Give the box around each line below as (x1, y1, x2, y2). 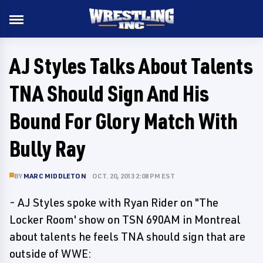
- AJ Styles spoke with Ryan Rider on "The (9, 195, 218, 210)
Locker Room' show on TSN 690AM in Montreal (9, 213, 241, 227)
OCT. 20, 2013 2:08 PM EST (92, 171, 175, 180)
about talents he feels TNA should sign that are (9, 230, 245, 244)
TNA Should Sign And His (9, 79, 209, 107)
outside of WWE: (9, 247, 92, 261)
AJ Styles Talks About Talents (9, 52, 253, 79)
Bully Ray (9, 134, 86, 162)
